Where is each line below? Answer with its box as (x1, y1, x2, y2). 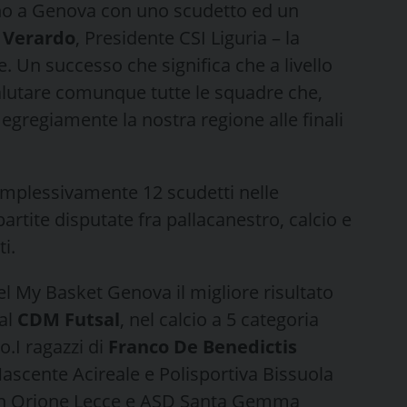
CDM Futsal (17, 306, 120, 332)
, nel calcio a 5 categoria (120, 306, 319, 332)
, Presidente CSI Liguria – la (75, 25, 300, 50)
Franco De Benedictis (108, 333, 297, 359)
